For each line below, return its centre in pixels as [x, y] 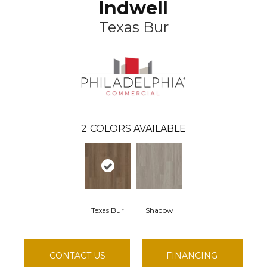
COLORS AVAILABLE [138, 128]
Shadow [159, 210]
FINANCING [192, 255]
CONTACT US [77, 255]
